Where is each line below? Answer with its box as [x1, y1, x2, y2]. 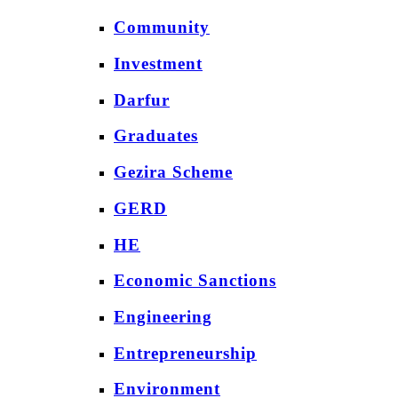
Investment [114, 53, 203, 73]
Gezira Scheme [114, 163, 233, 182]
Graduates [114, 126, 198, 146]
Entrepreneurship [114, 343, 257, 362]
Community [114, 18, 210, 37]
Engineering [114, 306, 212, 326]
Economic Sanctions [114, 271, 276, 291]
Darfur [114, 90, 170, 109]
